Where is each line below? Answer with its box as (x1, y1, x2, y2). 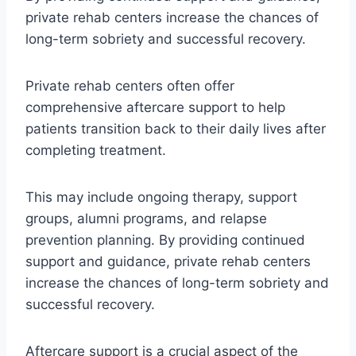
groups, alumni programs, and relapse (25, 210, 267, 226)
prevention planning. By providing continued (25, 231, 305, 248)
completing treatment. (25, 141, 170, 158)
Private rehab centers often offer (25, 77, 234, 94)
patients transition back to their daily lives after (25, 120, 326, 137)
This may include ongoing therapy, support (25, 188, 297, 205)
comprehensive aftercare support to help (25, 99, 285, 115)
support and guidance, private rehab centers (25, 253, 311, 269)
